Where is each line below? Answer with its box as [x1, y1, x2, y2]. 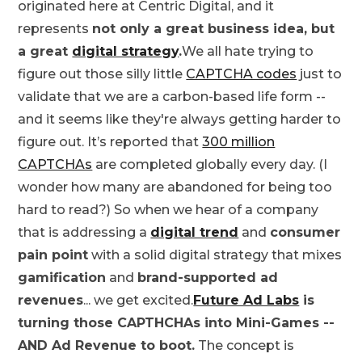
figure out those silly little [18, 66, 187, 82]
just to [297, 66, 343, 82]
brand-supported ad [137, 270, 279, 285]
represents [18, 21, 93, 36]
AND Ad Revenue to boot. [18, 338, 196, 353]
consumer [270, 225, 341, 240]
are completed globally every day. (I [92, 157, 328, 172]
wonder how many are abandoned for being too [18, 179, 333, 195]
